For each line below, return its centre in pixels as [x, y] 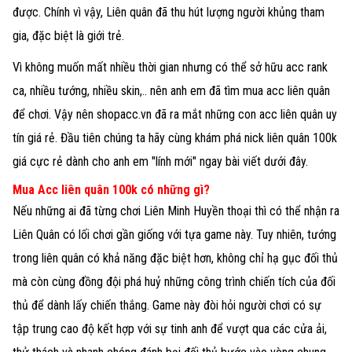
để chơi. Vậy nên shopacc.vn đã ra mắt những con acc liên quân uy [175, 114]
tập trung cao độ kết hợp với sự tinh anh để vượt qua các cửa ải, [170, 329]
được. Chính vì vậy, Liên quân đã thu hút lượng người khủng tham [169, 12]
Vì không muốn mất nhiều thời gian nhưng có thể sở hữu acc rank [170, 67]
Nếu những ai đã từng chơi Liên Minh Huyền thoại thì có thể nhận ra [176, 211]
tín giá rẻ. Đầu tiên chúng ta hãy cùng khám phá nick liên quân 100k [175, 137]
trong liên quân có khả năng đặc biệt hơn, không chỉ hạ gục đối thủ [175, 258]
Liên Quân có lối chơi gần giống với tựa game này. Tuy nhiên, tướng [174, 235]
